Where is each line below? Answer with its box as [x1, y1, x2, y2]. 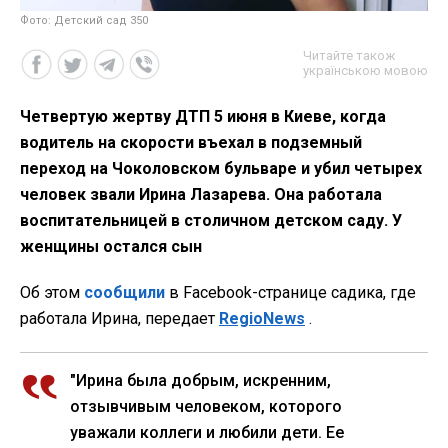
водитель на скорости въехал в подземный [20, 132, 362, 152]
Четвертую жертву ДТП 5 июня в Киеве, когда [20, 106, 386, 126]
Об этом [20, 282, 84, 302]
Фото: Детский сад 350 [20, 13, 148, 27]
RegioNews [219, 308, 305, 328]
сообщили [84, 282, 165, 302]
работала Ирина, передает [20, 308, 219, 328]
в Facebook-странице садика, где [165, 282, 416, 302]
